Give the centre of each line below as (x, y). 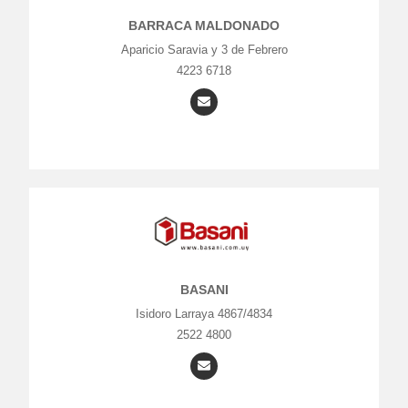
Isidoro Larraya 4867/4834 (204, 314)
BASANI (204, 290)
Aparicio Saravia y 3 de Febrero (204, 50)
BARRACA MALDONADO (204, 25)
